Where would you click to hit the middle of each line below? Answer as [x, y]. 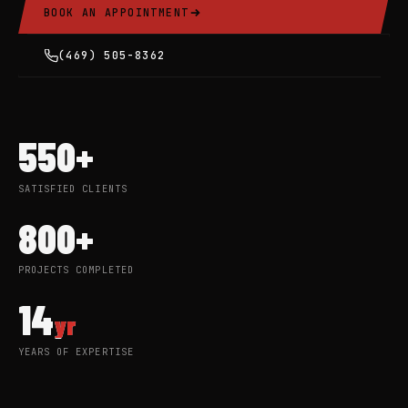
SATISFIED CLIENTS [73, 188]
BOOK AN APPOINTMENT [117, 13]
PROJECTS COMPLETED [76, 270]
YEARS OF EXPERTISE [76, 351]
